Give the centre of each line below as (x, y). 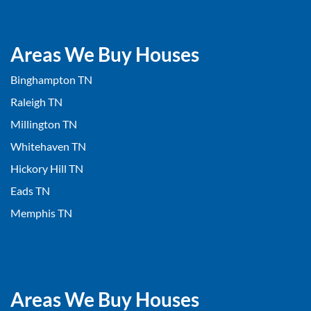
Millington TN (44, 124)
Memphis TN (41, 213)
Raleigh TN (36, 102)
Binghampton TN (51, 80)
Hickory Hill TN (47, 169)
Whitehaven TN (48, 146)
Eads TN (30, 191)
